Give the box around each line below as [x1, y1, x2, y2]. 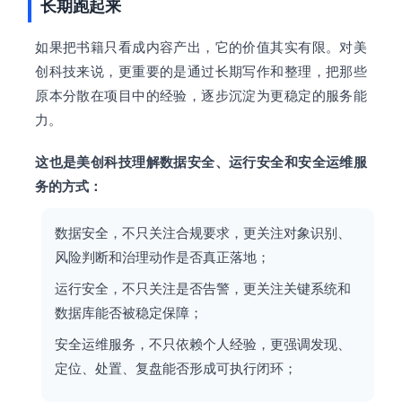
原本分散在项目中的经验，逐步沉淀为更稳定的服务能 [35, 89, 367, 104]
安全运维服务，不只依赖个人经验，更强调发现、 [55, 337, 352, 353]
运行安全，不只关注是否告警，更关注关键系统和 [55, 282, 352, 297]
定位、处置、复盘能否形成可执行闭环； [55, 362, 298, 377]
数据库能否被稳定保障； [55, 306, 204, 321]
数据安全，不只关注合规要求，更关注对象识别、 [55, 226, 352, 241]
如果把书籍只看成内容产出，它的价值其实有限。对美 [35, 40, 367, 56]
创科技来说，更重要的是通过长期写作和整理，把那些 [35, 65, 367, 80]
